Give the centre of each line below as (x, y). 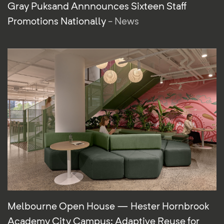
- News (123, 21)
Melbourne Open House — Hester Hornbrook (108, 206)
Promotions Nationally (58, 21)
